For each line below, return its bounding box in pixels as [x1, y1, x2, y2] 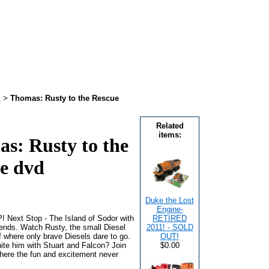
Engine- [156, 205, 183, 214]
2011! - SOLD [146, 223, 193, 232]
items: [158, 130, 181, 139]
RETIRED [153, 214, 187, 223]
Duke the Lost [145, 196, 194, 205]
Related [156, 121, 184, 130]
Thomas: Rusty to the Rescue [10, 94, 119, 103]
